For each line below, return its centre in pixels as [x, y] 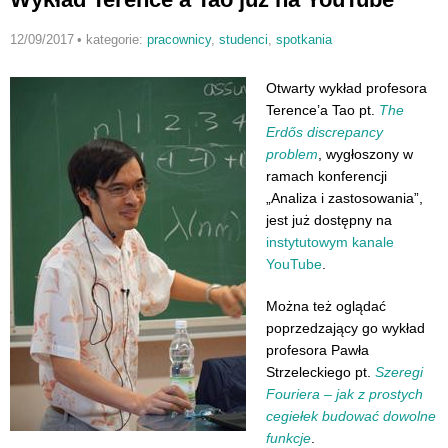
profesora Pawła [317, 349]
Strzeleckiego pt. [320, 371]
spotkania [303, 39]
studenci [243, 39]
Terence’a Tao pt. [322, 110]
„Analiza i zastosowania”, [344, 198]
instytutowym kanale [330, 242]
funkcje [288, 437]
